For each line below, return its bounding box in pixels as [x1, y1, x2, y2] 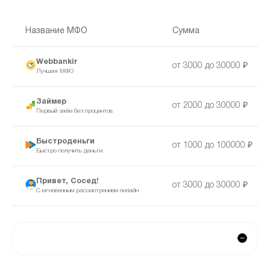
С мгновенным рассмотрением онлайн [36, 188, 139, 194]
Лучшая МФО [36, 69, 74, 75]
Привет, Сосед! [36, 177, 99, 184]
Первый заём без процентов [36, 108, 113, 115]
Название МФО [25, 27, 87, 35]
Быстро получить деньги [36, 148, 102, 154]
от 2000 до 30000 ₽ [172, 101, 248, 110]
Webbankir [36, 58, 77, 65]
